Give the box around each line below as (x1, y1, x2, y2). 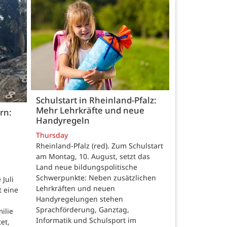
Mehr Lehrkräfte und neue (36, 104, 144, 116)
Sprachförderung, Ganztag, (36, 205, 129, 215)
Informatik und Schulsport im (36, 215, 136, 225)
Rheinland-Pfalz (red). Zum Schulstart (36, 141, 163, 151)
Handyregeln (36, 114, 90, 126)
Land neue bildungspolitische (36, 162, 137, 172)
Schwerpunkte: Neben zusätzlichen (36, 173, 156, 183)
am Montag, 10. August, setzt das (36, 152, 150, 162)
